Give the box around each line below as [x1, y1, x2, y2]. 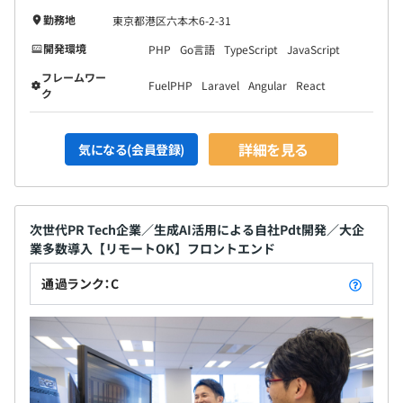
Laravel [201, 77, 239, 94]
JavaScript [287, 41, 340, 58]
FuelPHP [148, 77, 193, 94]
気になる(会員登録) [78, 140, 184, 159]
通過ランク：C [41, 274, 120, 293]
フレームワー [41, 69, 107, 85]
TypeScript [224, 41, 278, 58]
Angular [248, 77, 287, 94]
